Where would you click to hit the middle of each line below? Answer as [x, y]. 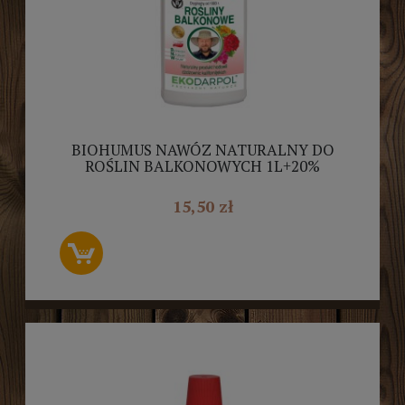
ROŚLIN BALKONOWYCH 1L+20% [202, 165]
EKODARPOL [202, 182]
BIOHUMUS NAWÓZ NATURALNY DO [202, 149]
